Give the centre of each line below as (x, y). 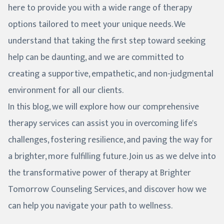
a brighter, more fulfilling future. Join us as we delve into (112, 157)
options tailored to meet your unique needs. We (97, 25)
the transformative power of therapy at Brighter (99, 173)
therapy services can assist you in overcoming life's (103, 124)
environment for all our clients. (66, 91)
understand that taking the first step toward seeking (107, 41)
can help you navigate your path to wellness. (90, 206)
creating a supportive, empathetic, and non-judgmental (111, 74)
